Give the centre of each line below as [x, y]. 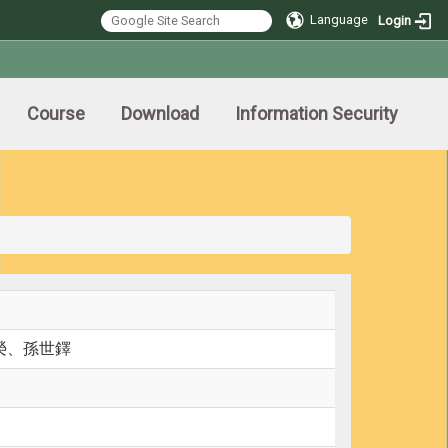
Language [339, 19]
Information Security [316, 113]
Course [56, 113]
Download [160, 113]
